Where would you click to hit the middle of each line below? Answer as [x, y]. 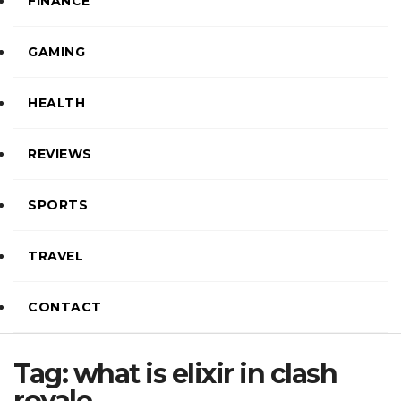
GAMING [56, 52]
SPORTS [58, 205]
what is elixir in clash [205, 374]
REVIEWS [60, 154]
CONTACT [65, 307]
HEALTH [56, 103]
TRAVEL [55, 256]
